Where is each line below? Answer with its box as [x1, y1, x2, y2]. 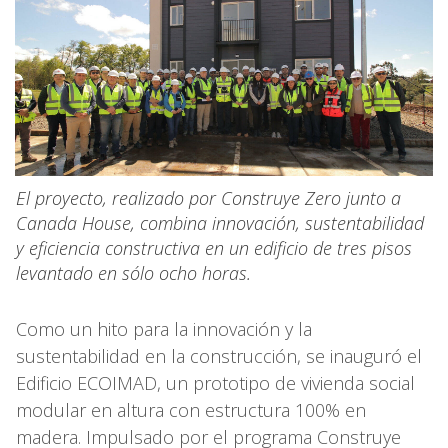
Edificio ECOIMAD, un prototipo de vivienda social [16, 370, 415, 395]
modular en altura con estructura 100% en [16, 397, 366, 422]
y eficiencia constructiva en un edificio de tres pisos [16, 235, 412, 260]
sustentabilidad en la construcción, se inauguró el [16, 343, 422, 368]
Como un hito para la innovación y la [16, 316, 312, 341]
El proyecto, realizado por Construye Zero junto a [16, 185, 401, 210]
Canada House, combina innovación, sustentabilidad [16, 210, 424, 235]
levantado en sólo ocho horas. [16, 260, 251, 285]
